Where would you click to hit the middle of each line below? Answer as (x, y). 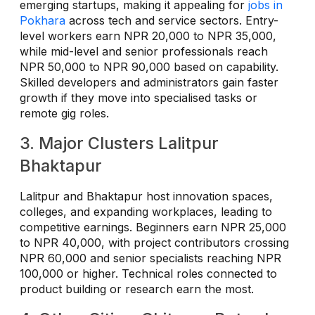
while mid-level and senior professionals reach (144, 52)
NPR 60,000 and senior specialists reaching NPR (150, 258)
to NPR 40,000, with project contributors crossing (154, 243)
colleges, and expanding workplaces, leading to (146, 212)
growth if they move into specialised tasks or (139, 98)
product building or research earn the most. (137, 289)
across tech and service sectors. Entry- (172, 21)
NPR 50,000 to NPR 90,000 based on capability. (149, 67)
